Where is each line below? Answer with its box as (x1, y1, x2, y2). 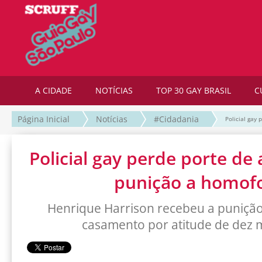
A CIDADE (35, 85, 72, 96)
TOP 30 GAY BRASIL (156, 85, 231, 96)
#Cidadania (154, 113, 199, 125)
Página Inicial (18, 113, 70, 125)
